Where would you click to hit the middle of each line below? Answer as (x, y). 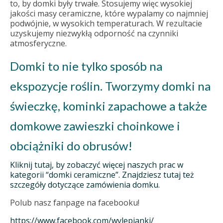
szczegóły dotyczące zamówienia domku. (85, 185)
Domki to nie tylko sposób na (86, 66)
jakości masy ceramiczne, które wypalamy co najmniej (109, 14)
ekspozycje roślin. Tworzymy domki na (110, 86)
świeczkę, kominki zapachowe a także (109, 106)
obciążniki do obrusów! (71, 146)
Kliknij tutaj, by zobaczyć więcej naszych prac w (97, 165)
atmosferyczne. (38, 44)
